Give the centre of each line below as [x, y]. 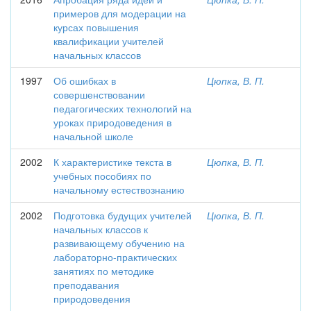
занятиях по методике [104, 271]
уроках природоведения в [112, 122]
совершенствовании [99, 94]
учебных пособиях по [102, 176]
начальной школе [93, 136]
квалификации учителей [109, 41]
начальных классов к [101, 229]
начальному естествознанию [119, 190]
